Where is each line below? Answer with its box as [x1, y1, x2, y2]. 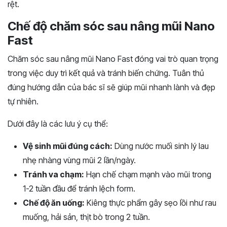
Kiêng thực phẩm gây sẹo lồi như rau [85, 198, 216, 208]
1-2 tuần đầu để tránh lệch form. [23, 183, 135, 194]
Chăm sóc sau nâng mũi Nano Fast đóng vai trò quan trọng [8, 54, 218, 64]
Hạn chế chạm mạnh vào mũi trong [84, 169, 211, 180]
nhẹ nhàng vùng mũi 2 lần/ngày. [23, 155, 136, 166]
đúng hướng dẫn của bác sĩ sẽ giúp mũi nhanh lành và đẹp [8, 82, 215, 93]
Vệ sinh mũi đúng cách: [23, 141, 112, 152]
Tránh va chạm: [23, 169, 84, 180]
